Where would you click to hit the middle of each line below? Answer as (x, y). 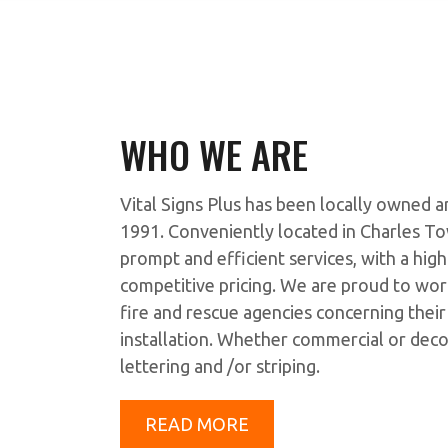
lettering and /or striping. (220, 365)
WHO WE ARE (214, 153)
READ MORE (197, 423)
